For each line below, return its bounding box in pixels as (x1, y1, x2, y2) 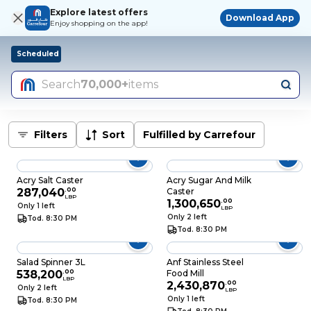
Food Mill (167, 268, 204, 278)
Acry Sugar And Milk (167, 175, 251, 185)
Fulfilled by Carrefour (143, 128, 255, 141)
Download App (226, 12, 294, 23)
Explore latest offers (50, 7, 148, 17)
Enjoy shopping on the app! (50, 19, 148, 28)
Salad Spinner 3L (17, 257, 85, 267)
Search (42, 78, 81, 91)
